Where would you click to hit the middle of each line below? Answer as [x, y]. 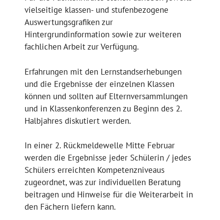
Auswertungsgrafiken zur [69, 22]
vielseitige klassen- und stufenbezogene [96, 10]
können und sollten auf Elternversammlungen [106, 96]
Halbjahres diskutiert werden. [78, 121]
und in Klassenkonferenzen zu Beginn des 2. [103, 108]
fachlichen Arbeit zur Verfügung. [82, 47]
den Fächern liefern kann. [70, 207]
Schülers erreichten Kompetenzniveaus [95, 170]
